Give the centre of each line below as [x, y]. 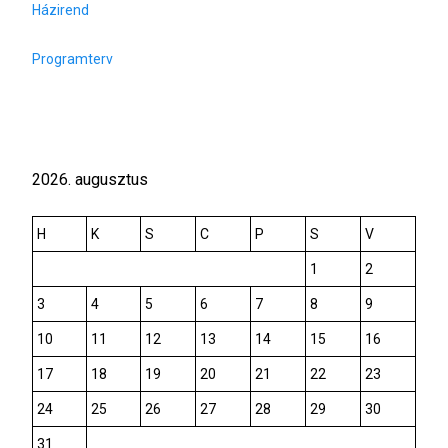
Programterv [72, 59]
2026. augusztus [90, 179]
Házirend [60, 10]
